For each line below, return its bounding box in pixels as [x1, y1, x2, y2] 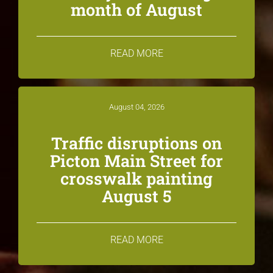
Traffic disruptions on [51, 132, 222, 154]
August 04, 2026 [108, 102, 165, 112]
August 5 [102, 185, 171, 207]
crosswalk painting [60, 167, 213, 189]
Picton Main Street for [50, 149, 223, 171]
